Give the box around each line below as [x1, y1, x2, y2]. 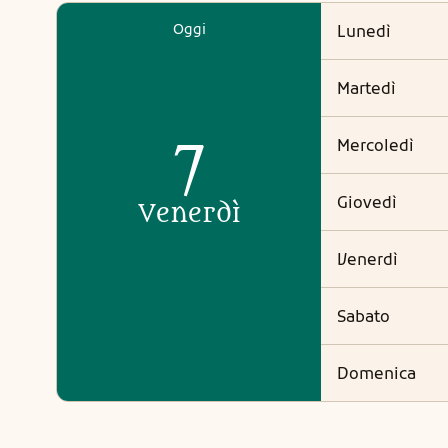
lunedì [346, 21, 391, 41]
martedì [350, 78, 396, 98]
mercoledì [350, 135, 414, 155]
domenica [349, 363, 416, 383]
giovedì [348, 192, 397, 212]
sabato [346, 306, 390, 326]
